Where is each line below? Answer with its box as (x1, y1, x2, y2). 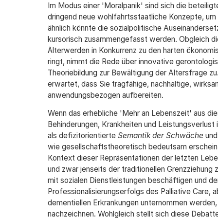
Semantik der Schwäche (117, 131, 203, 140)
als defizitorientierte (47, 131, 118, 140)
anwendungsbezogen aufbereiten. (47, 91, 163, 100)
